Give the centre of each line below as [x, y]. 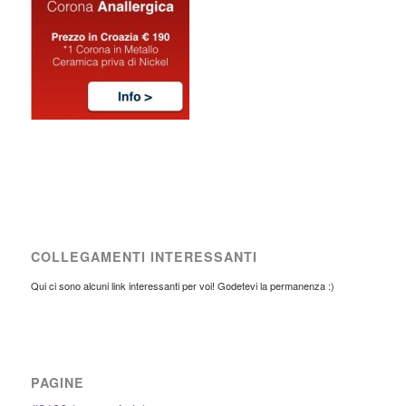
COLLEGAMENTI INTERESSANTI [144, 257]
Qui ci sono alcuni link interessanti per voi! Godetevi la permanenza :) [182, 286]
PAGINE [57, 383]
